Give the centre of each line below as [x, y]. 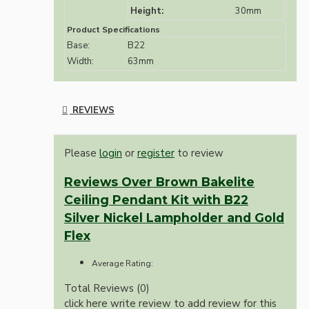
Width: [80, 62]
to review [199, 153]
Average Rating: [122, 263]
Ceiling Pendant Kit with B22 [156, 199]
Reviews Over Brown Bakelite [159, 181]
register [156, 153]
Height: [147, 11]
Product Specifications [113, 30]
